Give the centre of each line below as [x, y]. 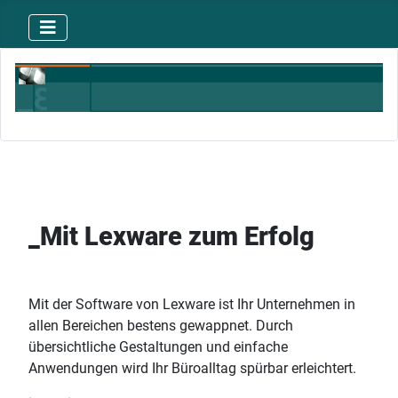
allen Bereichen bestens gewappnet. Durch [161, 326]
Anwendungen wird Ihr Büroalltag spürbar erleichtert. [194, 369]
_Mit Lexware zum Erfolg [175, 237]
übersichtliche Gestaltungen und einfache [158, 347]
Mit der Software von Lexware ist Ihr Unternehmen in [192, 305]
